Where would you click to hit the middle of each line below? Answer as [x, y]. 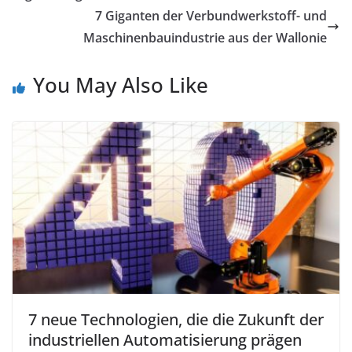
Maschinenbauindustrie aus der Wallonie [205, 38]
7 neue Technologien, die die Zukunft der [176, 320]
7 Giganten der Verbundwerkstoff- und [211, 16]
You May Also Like [121, 85]
